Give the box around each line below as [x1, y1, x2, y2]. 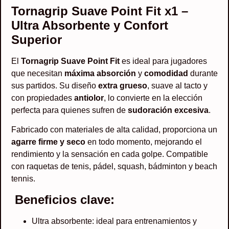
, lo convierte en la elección [104, 93, 202, 102]
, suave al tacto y [147, 81, 208, 90]
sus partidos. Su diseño [11, 81, 98, 90]
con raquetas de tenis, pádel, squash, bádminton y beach [11, 162, 217, 171]
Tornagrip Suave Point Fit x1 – [11, 4, 188, 18]
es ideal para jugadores [120, 56, 207, 65]
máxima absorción [64, 68, 136, 78]
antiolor [74, 93, 104, 102]
